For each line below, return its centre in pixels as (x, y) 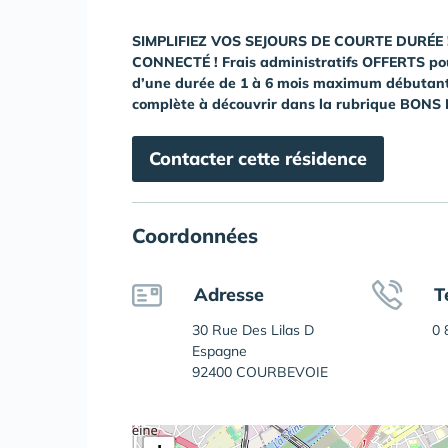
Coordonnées (195, 235)
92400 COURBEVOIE (260, 372)
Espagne (219, 351)
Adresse (229, 294)
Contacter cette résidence (258, 158)
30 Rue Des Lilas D (253, 330)
